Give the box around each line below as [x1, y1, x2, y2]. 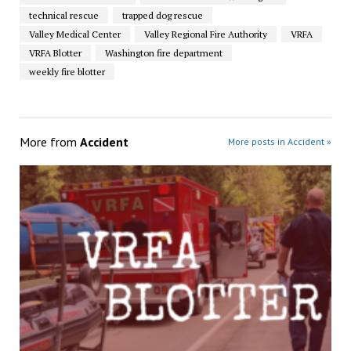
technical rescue [28, 9, 99, 21]
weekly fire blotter [28, 65, 105, 78]
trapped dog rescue [121, 9, 203, 21]
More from [19, 133, 80, 150]
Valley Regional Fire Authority [143, 27, 267, 40]
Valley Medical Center [28, 27, 121, 40]
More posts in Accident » [228, 135, 332, 147]
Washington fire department [104, 46, 223, 59]
